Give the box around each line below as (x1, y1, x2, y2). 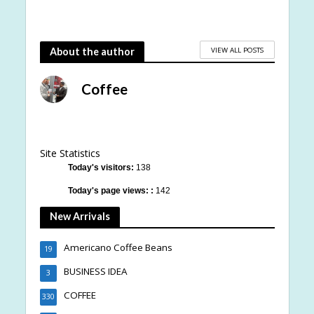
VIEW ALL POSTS (210, 44, 264, 55)
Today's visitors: (67, 163, 136, 173)
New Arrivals (49, 210, 110, 223)
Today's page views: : (67, 185, 156, 196)
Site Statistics (39, 146, 100, 161)
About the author (49, 45, 135, 57)
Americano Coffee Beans (63, 241, 172, 254)
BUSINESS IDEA (63, 265, 128, 278)
